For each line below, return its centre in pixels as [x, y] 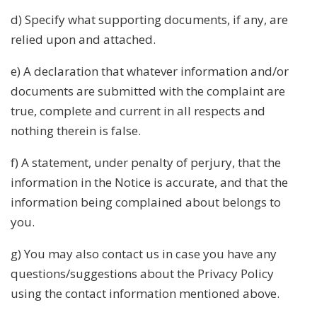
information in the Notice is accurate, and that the [149, 182]
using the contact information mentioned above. [145, 293]
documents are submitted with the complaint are [148, 91]
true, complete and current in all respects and [138, 110]
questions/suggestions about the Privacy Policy [142, 273]
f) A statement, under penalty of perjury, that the [146, 162]
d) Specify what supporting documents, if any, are [149, 19]
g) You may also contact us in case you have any [144, 253]
